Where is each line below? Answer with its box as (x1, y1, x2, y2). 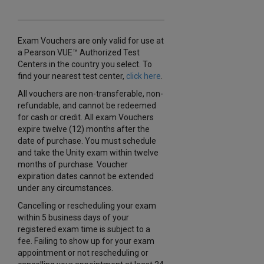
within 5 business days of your (18, 213, 129, 222)
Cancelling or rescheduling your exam (18, 201, 156, 210)
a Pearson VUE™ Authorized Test (18, 48, 140, 57)
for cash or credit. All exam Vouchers (18, 113, 154, 122)
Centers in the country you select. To (18, 60, 152, 69)
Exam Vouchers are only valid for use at (18, 36, 164, 45)
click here (126, 71, 161, 81)
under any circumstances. (18, 183, 113, 193)
